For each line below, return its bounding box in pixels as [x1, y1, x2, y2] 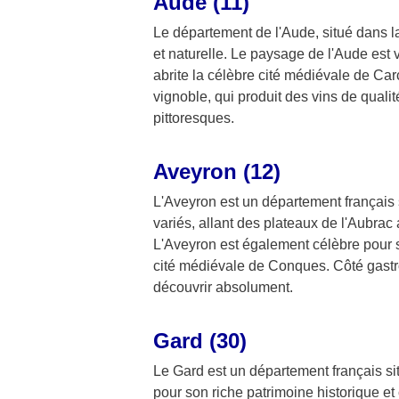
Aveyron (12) [153, 159, 281, 183]
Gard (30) [153, 328, 247, 353]
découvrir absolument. [153, 279, 293, 295]
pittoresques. [153, 110, 234, 126]
